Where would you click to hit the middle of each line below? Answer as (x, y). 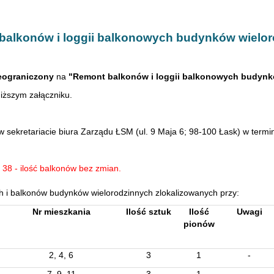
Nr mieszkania (61, 212)
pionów (199, 224)
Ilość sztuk (148, 212)
